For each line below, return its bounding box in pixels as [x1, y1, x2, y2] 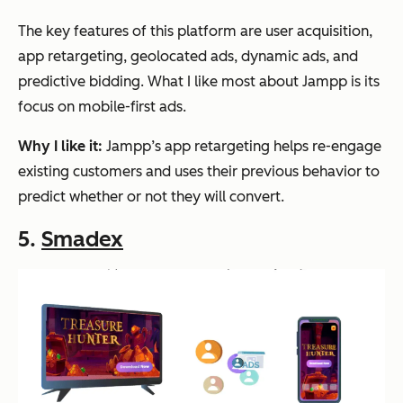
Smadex [41, 225, 123, 252]
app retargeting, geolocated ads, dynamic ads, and [18, 47, 358, 65]
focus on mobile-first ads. [18, 97, 186, 115]
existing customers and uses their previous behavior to [18, 162, 380, 180]
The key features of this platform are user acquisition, [18, 22, 372, 40]
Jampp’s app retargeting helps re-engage [106, 137, 381, 155]
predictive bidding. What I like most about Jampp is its [18, 72, 380, 90]
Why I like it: [18, 137, 106, 155]
